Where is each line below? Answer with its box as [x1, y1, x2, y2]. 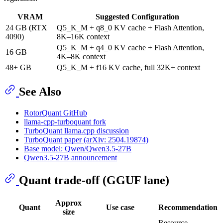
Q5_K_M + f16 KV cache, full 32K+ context [57, 63, 200, 72]
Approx [55, 198, 82, 207]
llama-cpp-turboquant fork [24, 117, 106, 126]
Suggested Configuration [95, 12, 179, 21]
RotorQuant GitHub [24, 108, 87, 117]
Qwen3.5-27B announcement [24, 153, 117, 162]
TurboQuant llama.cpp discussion [24, 126, 129, 135]
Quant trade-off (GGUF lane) [19, 173, 169, 187]
